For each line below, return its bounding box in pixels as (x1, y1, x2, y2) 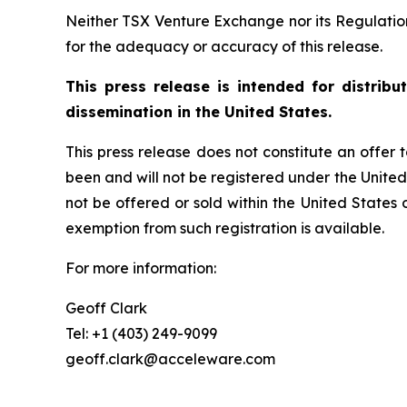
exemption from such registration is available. (65, 219, 388, 238)
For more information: (65, 259, 220, 278)
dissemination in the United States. (65, 103, 336, 122)
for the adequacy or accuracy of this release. (65, 37, 382, 56)
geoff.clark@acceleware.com (65, 350, 279, 369)
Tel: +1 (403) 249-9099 (65, 324, 221, 343)
